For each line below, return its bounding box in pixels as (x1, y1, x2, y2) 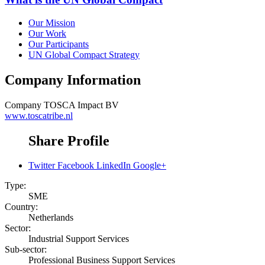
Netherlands (28, 212, 73, 223)
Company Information (5, 72, 141, 88)
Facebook (57, 160, 94, 171)
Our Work (28, 28, 66, 38)
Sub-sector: (5, 244, 47, 255)
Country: (5, 202, 38, 212)
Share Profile (28, 132, 109, 148)
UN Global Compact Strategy (28, 49, 140, 60)
